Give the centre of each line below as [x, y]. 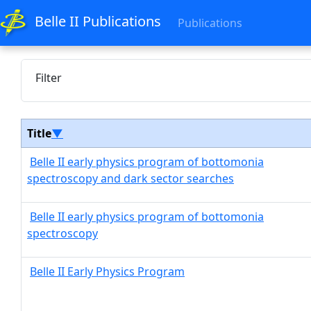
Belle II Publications [98, 22]
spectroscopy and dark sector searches [131, 178]
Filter [49, 77]
